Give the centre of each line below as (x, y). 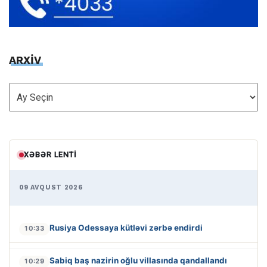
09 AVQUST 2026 (51, 188)
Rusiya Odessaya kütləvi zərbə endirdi (126, 228)
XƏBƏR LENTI (50, 155)
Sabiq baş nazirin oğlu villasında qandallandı (138, 261)
